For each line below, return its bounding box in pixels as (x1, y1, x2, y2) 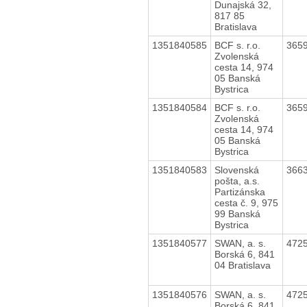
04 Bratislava (214, 259, 271, 271)
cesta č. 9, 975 (214, 197, 278, 208)
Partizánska (214, 186, 265, 197)
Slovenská (214, 164, 259, 175)
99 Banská (214, 208, 260, 219)
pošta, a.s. (214, 175, 260, 186)
